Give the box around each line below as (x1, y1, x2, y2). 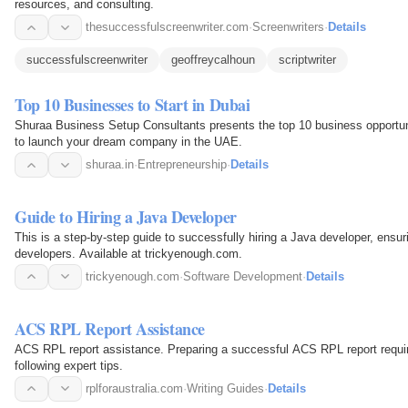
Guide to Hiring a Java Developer (15, 204, 237, 229)
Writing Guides (187, 381, 264, 395)
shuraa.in (86, 158, 134, 172)
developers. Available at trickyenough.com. (15, 246, 242, 260)
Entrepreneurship (138, 158, 227, 172)
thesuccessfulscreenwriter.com (86, 20, 249, 35)
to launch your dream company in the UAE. (15, 135, 242, 149)
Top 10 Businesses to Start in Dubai (15, 93, 250, 117)
